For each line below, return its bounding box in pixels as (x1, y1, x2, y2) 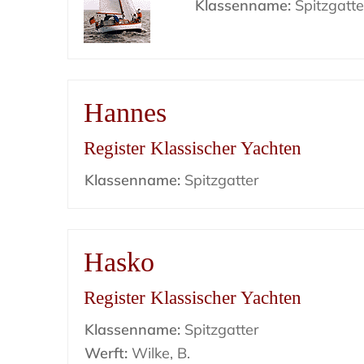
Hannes (84, 97, 167, 128)
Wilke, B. (128, 344, 191, 362)
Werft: (84, 344, 128, 362)
